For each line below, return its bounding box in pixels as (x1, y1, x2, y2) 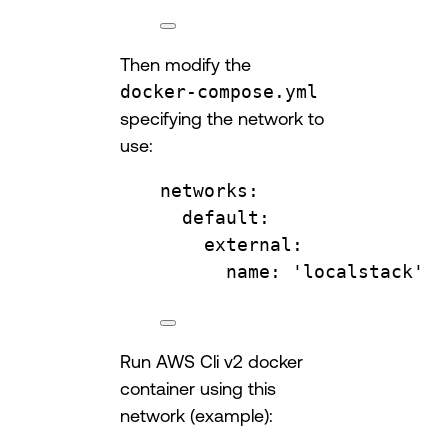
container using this (120, 378, 276, 399)
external (204, 234, 292, 256)
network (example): (120, 405, 273, 426)
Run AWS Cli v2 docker (120, 351, 303, 372)
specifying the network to (120, 108, 324, 129)
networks (160, 180, 248, 202)
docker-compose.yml (120, 81, 318, 103)
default (182, 207, 259, 229)
